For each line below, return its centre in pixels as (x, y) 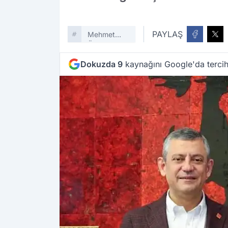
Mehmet (101, 35)
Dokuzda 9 (102, 64)
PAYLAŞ (168, 34)
